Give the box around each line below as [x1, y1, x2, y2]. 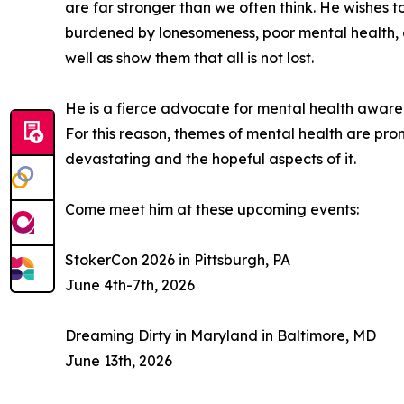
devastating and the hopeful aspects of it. [65, 150, 356, 169]
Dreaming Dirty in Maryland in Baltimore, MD [65, 326, 376, 345]
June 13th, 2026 [65, 352, 172, 371]
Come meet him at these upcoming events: [65, 200, 359, 219]
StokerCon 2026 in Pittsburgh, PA [65, 251, 290, 270]
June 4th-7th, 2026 [65, 276, 195, 295]
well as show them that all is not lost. [65, 49, 314, 68]
